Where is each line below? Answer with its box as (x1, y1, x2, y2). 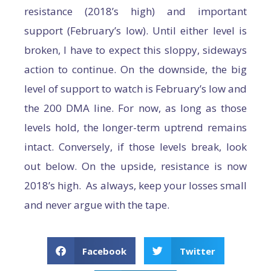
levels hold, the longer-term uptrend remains (24, 120, 247, 135)
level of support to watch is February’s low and (24, 82, 247, 96)
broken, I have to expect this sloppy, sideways (24, 43, 247, 57)
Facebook (82, 244, 126, 257)
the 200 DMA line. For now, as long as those (24, 101, 247, 116)
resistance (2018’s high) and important (24, 4, 247, 19)
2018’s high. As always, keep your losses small (24, 178, 247, 193)
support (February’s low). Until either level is (24, 24, 247, 38)
